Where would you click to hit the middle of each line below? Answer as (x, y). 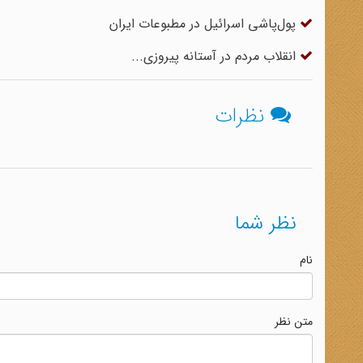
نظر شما (266, 224)
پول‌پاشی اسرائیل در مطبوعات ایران (205, 24)
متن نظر (294, 322)
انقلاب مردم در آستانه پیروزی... (216, 56)
